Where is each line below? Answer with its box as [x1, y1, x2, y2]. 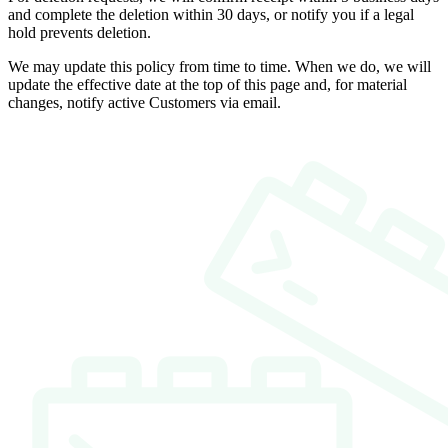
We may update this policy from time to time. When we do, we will [8, 57, 431, 75]
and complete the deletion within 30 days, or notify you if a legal [8, 5, 414, 23]
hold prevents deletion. [8, 23, 151, 41]
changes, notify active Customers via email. [8, 93, 281, 111]
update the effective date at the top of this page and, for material [8, 75, 407, 93]
